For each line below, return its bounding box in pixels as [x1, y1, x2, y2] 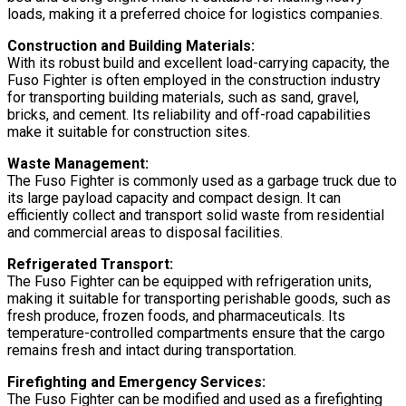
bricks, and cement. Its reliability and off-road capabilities [7, 106, 371, 124]
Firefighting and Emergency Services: [7, 373, 266, 391]
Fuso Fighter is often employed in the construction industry [7, 72, 381, 90]
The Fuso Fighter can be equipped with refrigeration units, [7, 273, 372, 291]
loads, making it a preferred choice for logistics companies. [7, 5, 382, 24]
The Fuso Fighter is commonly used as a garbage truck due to [7, 172, 397, 190]
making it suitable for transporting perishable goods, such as [7, 290, 391, 308]
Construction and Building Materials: [7, 37, 255, 55]
